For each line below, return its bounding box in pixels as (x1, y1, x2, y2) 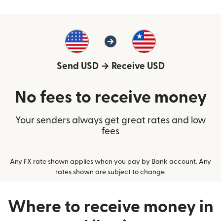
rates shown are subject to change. (55, 169, 166, 176)
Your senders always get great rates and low (15, 116, 206, 126)
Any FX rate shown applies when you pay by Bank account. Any (10, 158, 211, 166)
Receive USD (111, 62, 165, 72)
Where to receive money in (7, 199, 214, 216)
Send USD (56, 62, 99, 72)
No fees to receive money (14, 89, 207, 106)
